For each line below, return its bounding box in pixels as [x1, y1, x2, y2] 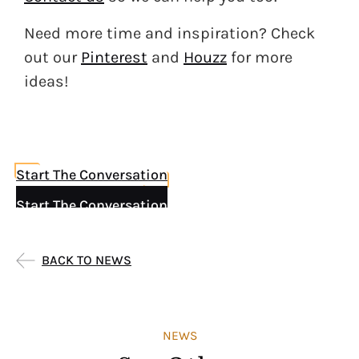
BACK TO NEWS [42, 252, 131, 268]
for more [227, 48, 292, 67]
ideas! [24, 72, 69, 91]
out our [24, 48, 81, 67]
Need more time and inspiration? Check [24, 24, 315, 43]
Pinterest [81, 48, 147, 67]
